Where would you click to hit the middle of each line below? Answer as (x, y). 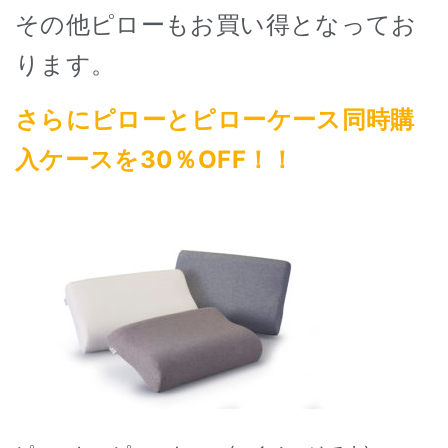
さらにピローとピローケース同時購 (215, 120)
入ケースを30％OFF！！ (155, 160)
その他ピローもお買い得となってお (216, 25)
